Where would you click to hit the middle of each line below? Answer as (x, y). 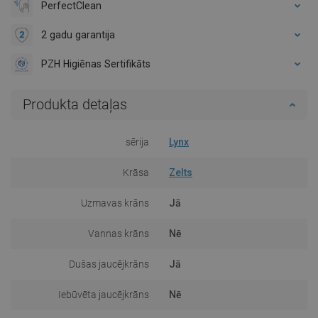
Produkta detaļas (75, 104)
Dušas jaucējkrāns (109, 264)
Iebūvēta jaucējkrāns (104, 294)
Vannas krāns (119, 233)
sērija (137, 142)
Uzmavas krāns (115, 203)
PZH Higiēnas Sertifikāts (96, 64)
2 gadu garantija (78, 34)
